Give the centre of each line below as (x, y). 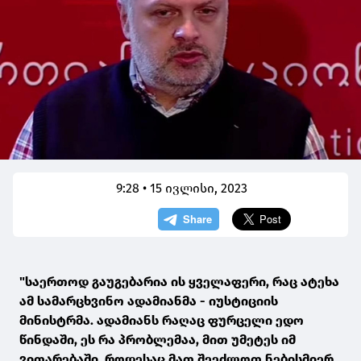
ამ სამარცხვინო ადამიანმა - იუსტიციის (149, 301)
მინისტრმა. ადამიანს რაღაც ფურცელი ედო (162, 321)
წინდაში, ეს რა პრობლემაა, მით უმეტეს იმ (158, 340)
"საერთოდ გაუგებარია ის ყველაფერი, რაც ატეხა (179, 282)
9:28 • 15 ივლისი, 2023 (182, 189)
